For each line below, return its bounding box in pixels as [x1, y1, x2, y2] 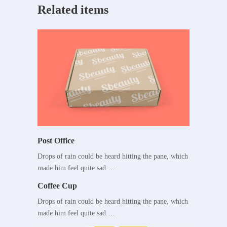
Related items [37, 3, 108, 17]
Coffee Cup [37, 181, 77, 191]
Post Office [37, 136, 74, 145]
